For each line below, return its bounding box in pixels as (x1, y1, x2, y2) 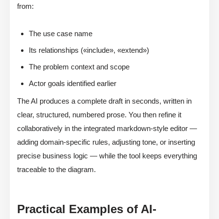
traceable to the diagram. (17, 165, 96, 174)
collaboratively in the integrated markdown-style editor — (17, 124, 197, 133)
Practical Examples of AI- (17, 202, 156, 216)
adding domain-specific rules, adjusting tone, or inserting (17, 138, 195, 147)
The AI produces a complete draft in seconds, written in (17, 97, 192, 106)
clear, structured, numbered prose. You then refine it (17, 110, 181, 119)
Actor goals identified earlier (29, 79, 116, 88)
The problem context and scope (29, 63, 130, 71)
